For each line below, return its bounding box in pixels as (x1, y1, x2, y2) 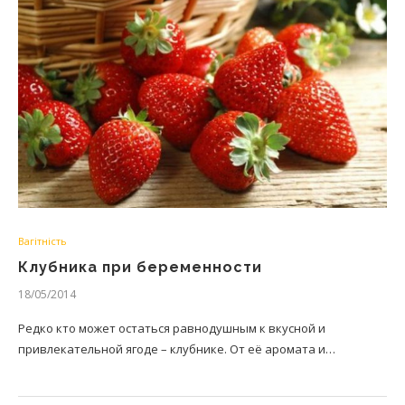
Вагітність (18, 234, 67, 248)
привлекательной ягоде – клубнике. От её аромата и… (18, 341, 335, 357)
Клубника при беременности (18, 259, 262, 276)
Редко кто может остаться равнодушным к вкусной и (18, 320, 325, 336)
